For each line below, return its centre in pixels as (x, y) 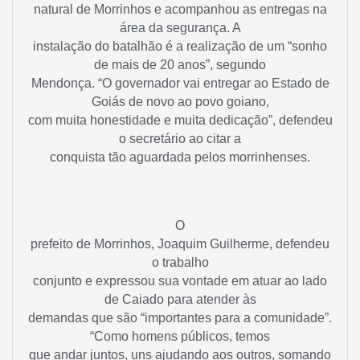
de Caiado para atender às (180, 300)
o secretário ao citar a (180, 139)
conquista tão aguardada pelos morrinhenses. (180, 157)
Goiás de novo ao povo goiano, (180, 102)
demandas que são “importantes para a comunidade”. (180, 318)
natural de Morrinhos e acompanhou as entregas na (180, 10)
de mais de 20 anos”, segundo (180, 65)
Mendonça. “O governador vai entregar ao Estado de (180, 84)
